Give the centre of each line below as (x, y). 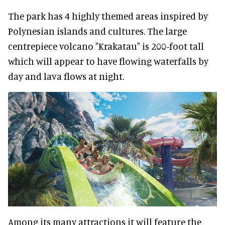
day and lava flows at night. (66, 76)
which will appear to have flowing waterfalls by (108, 61)
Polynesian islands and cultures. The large (97, 31)
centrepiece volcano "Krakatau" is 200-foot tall (106, 46)
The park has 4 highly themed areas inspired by (108, 16)
